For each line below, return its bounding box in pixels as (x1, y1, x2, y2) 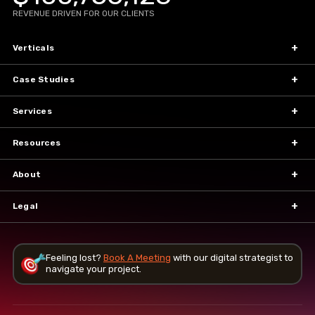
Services (13, 105, 52, 116)
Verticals (13, 42, 55, 53)
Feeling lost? (46, 252, 103, 264)
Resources (13, 137, 61, 148)
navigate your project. (46, 264, 141, 275)
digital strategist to (210, 252, 293, 264)
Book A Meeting (103, 252, 171, 264)
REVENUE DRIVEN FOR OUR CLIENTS (13, 8, 155, 18)
